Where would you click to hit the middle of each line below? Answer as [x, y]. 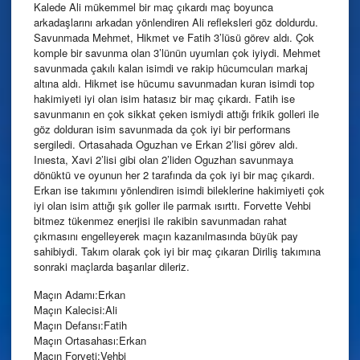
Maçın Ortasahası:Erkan [90, 341]
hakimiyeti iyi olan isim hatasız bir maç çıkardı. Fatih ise [164, 98]
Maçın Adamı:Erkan [80, 295]
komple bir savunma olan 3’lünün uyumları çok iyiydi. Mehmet [177, 52]
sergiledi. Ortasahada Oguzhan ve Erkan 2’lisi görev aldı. [166, 144]
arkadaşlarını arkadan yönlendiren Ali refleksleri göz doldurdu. [176, 22]
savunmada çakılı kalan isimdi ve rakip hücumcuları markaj [171, 67]
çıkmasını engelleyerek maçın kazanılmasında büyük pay [166, 235]
